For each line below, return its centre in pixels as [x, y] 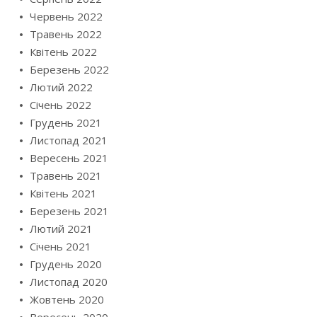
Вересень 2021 [69, 158]
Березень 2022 [69, 70]
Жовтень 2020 [67, 300]
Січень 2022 [60, 105]
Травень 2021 [66, 176]
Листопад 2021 [69, 140]
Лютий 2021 [61, 229]
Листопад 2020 [69, 282]
